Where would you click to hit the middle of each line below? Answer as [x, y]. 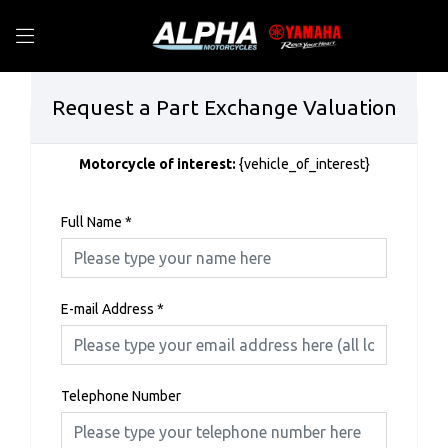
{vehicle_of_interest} [304, 164]
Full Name [91, 222]
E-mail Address [107, 309]
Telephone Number [121, 396]
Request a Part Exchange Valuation [224, 107]
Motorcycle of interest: [158, 164]
